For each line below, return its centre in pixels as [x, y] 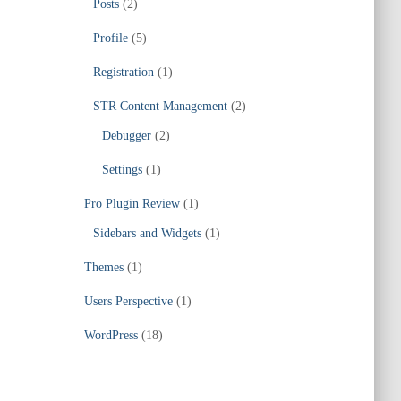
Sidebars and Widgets [147, 233]
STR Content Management [160, 106]
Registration [123, 72]
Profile [110, 38]
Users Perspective [128, 301]
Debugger [126, 136]
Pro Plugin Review [132, 204]
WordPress [111, 335]
